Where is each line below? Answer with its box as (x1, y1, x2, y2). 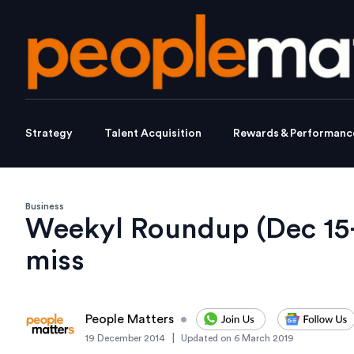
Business (25, 201, 64, 212)
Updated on (181, 333, 232, 344)
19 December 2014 (85, 333, 165, 344)
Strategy (25, 128, 73, 140)
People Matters (85, 313, 174, 326)
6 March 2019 (234, 333, 294, 344)
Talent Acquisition (104, 128, 201, 140)
